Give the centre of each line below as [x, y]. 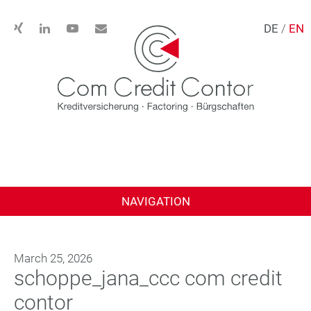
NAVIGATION [155, 201]
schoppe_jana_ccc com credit [148, 278]
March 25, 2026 [53, 258]
